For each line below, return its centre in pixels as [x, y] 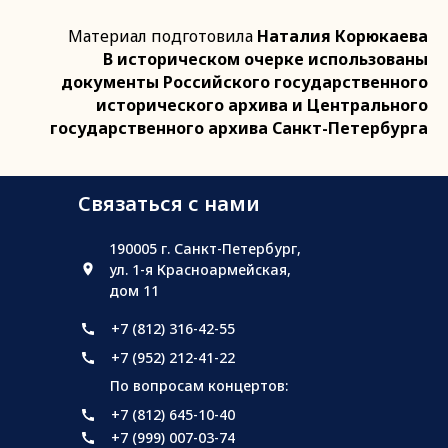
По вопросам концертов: [199, 385]
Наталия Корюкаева [342, 36]
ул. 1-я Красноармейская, [200, 269]
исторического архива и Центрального [262, 105]
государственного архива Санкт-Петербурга [239, 128]
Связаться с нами [169, 203]
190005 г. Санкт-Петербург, [205, 248]
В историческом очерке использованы [265, 59]
